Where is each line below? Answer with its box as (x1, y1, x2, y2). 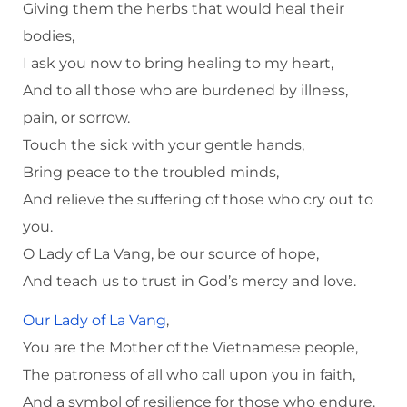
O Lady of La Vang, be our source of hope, (23, 245, 319, 263)
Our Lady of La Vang (23, 312, 166, 330)
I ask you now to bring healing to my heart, (23, 55, 333, 73)
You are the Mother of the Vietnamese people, (23, 339, 358, 357)
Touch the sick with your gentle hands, (23, 136, 304, 154)
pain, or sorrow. (23, 109, 130, 127)
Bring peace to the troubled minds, (23, 164, 279, 182)
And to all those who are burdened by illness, (23, 82, 348, 100)
